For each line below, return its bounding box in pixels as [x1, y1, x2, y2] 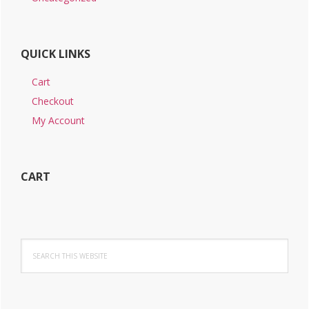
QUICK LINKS [21, 46, 90, 62]
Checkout [32, 94, 74, 108]
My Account [32, 114, 85, 128]
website [20, 269, 54, 283]
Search [20, 239, 50, 252]
